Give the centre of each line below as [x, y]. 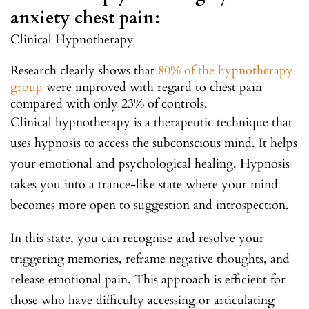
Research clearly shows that [84, 70]
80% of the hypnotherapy [226, 70]
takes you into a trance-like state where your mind [144, 184]
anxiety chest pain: [85, 18]
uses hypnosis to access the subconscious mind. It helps [154, 143]
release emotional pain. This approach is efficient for [148, 279]
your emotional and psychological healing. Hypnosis [150, 163]
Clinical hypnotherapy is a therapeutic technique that [151, 122]
